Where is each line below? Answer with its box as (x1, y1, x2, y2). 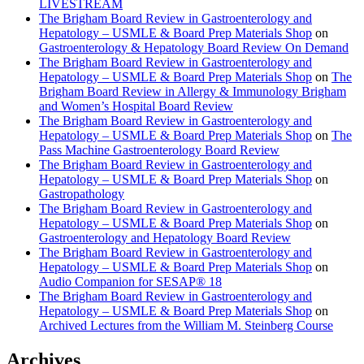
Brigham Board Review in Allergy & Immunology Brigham (39, 84, 346, 99)
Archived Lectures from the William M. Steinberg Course (39, 318, 333, 333)
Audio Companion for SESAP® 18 (39, 275, 222, 289)
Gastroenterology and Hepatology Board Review (39, 231, 291, 245)
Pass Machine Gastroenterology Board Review (39, 143, 279, 158)
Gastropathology (39, 187, 124, 201)
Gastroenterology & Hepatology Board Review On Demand (39, 41, 349, 55)
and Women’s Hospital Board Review (39, 99, 233, 114)
